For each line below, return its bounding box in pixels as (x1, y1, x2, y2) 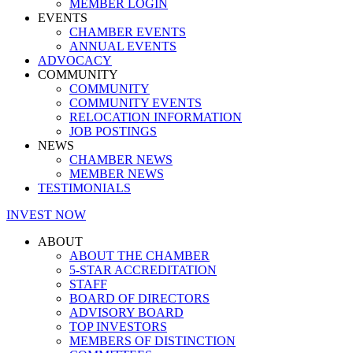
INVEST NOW (6, 208, 86, 221)
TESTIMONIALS (38, 181, 131, 195)
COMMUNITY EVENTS (69, 96, 202, 110)
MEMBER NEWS (69, 167, 164, 180)
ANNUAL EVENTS (69, 39, 176, 53)
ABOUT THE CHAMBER (69, 249, 210, 262)
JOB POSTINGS (69, 124, 157, 138)
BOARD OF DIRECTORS (69, 292, 210, 305)
